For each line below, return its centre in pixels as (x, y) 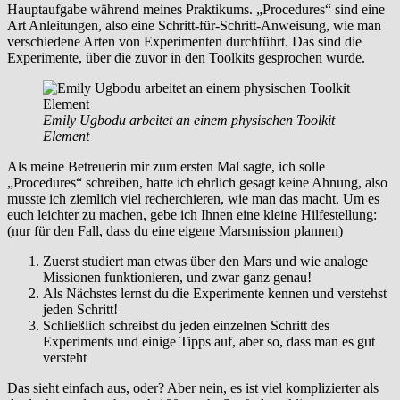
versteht (65, 357)
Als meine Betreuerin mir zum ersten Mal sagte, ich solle (166, 166)
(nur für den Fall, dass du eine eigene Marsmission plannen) (175, 230)
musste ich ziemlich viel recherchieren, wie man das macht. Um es (193, 198)
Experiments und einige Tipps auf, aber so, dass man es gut (209, 341)
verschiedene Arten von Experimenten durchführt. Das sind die (184, 41)
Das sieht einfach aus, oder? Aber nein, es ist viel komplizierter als (193, 387)
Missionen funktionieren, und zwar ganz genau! (177, 277)
